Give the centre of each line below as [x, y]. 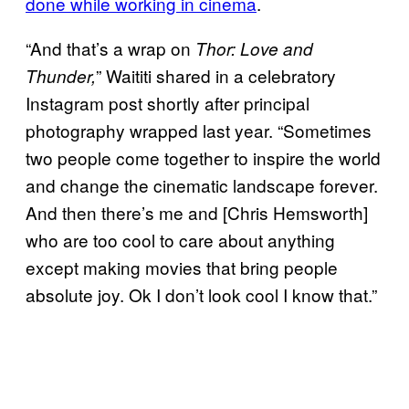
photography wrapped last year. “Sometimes [199, 130]
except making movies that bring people [182, 267]
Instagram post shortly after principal [168, 102]
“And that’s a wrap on [110, 47]
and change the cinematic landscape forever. [202, 184]
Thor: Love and [254, 48]
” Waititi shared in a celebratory [216, 75]
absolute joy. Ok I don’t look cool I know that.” [201, 294]
